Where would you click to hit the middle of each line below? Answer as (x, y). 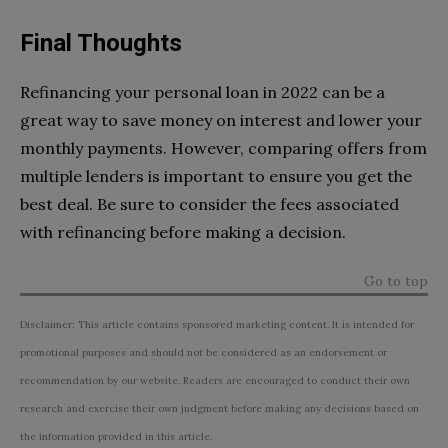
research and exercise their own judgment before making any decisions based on (219, 409)
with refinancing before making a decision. (183, 232)
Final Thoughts (101, 43)
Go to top (396, 281)
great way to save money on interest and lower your (221, 120)
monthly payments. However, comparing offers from (223, 148)
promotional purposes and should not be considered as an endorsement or (203, 353)
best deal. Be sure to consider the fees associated (209, 204)
